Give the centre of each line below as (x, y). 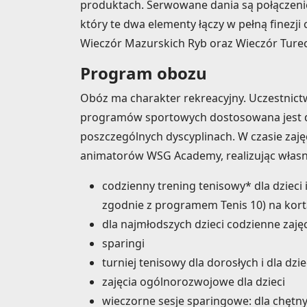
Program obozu (144, 73)
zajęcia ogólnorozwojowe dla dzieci (194, 282)
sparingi (123, 244)
